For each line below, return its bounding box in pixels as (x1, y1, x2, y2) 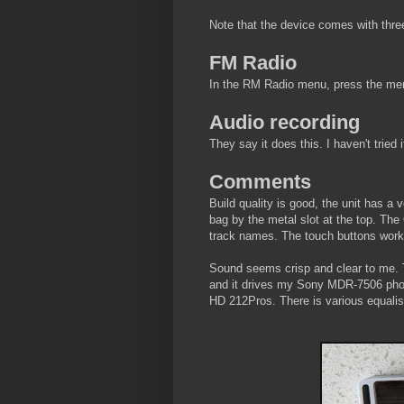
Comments (209, 170, 311, 194)
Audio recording (209, 111, 360, 134)
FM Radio (209, 51, 297, 75)
